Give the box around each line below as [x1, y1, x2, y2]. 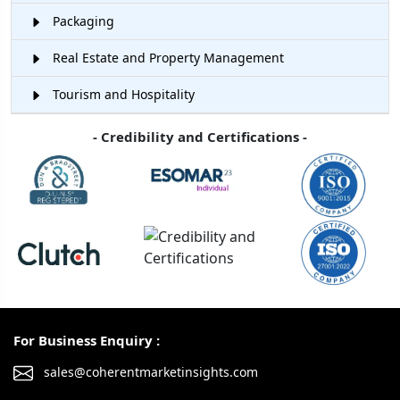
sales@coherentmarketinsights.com [40, 363, 258, 381]
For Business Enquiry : [13, 331, 160, 350]
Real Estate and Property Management [49, 48, 284, 66]
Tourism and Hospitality [49, 85, 195, 103]
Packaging [49, 12, 114, 29]
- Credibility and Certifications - [93, 127, 307, 146]
